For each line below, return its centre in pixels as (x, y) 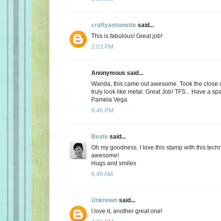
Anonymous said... (117, 73)
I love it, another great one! (127, 211)
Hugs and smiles (114, 163)
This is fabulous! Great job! (127, 36)
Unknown (104, 200)
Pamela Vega (109, 99)
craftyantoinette (114, 25)
